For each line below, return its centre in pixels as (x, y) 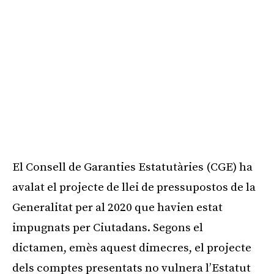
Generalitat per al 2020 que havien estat (117, 207)
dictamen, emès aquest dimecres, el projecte (132, 248)
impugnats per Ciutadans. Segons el (108, 228)
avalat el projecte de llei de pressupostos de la (134, 187)
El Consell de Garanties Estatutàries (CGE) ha (132, 167)
